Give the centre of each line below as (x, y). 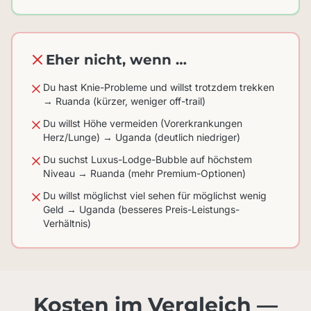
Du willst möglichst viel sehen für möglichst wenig (155, 195)
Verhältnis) (67, 223)
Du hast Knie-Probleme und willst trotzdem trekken (159, 87)
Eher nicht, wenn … (116, 60)
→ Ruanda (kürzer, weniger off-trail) (124, 101)
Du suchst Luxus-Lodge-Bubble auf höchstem (148, 159)
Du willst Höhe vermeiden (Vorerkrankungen (143, 123)
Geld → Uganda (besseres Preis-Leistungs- (141, 209)
